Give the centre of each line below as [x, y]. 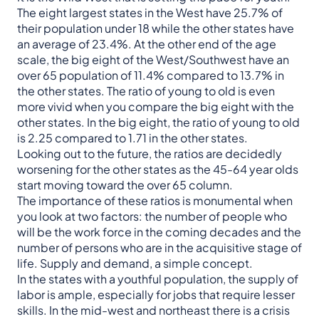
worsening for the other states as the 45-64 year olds [158, 169]
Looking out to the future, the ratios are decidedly [150, 154]
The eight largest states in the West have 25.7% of [150, 13]
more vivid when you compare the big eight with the [156, 107]
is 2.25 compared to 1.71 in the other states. [132, 138]
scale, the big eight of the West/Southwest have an [153, 60]
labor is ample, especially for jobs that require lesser [156, 295]
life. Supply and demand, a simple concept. [135, 263]
